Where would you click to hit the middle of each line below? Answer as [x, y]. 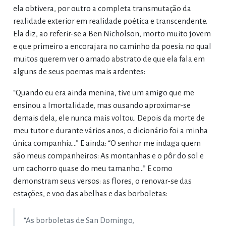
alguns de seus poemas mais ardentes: [79, 72]
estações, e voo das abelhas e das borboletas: [90, 194]
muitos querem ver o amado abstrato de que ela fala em [109, 59]
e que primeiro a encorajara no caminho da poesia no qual [112, 46]
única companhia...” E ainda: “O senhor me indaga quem [107, 143]
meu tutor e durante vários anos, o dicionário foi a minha [110, 131]
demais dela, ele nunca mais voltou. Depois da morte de [109, 118]
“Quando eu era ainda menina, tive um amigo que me [103, 93]
